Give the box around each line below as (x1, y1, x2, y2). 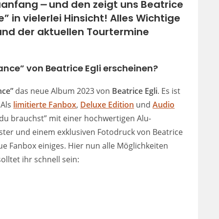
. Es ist (157, 85, 181, 96)
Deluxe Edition (80, 99, 134, 110)
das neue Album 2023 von (13, 85, 112, 96)
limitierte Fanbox (13, 99, 77, 110)
